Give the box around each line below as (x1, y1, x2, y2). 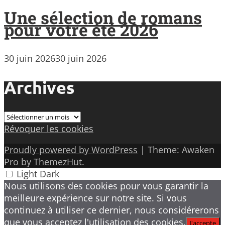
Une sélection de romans (4, 6, 202, 29)
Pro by (4, 156, 34, 168)
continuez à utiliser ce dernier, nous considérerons (4, 204, 219, 216)
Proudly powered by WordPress (4, 144, 138, 156)
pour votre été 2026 (4, 18, 158, 41)
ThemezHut (34, 156, 82, 168)
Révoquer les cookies (4, 123, 93, 135)
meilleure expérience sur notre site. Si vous (4, 192, 187, 204)
